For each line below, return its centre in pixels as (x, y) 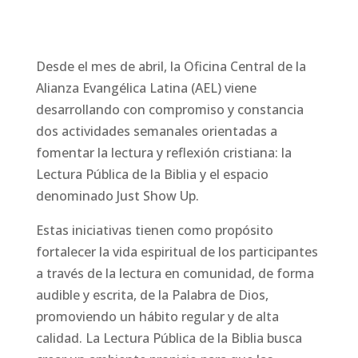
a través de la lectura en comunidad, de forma (175, 274)
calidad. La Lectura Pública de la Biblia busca (169, 338)
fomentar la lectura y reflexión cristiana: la (163, 153)
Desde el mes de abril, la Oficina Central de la (171, 67)
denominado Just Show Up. (117, 196)
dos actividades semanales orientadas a (156, 131)
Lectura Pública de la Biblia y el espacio (152, 175)
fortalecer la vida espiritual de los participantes (177, 252)
